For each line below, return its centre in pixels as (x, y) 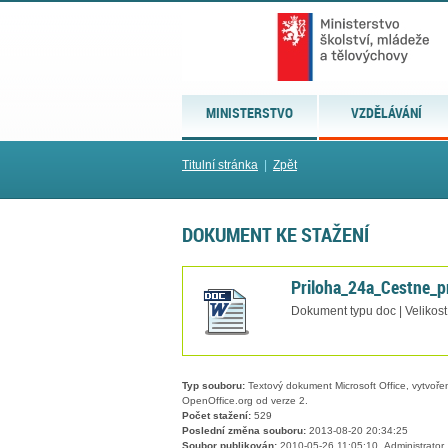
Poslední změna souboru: (244, 431)
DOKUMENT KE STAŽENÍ (275, 234)
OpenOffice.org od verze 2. (245, 401)
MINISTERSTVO (250, 112)
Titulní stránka (220, 165)
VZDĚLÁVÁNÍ (387, 112)
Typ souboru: (213, 386)
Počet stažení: (216, 416)
